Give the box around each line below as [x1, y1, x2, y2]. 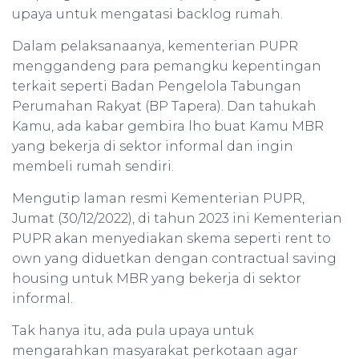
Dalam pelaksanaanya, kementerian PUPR [12, 38, 298, 54]
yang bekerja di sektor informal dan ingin [12, 139, 293, 154]
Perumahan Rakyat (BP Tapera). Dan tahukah [12, 99, 317, 114]
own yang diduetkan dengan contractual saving [12, 251, 337, 266]
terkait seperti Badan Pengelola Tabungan [12, 79, 301, 94]
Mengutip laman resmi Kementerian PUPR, [12, 191, 305, 206]
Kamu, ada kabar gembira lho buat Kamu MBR [12, 119, 324, 134]
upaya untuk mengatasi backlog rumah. [12, 6, 283, 22]
